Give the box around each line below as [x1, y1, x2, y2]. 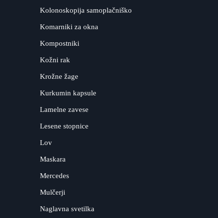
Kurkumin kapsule [40, 89, 97, 97]
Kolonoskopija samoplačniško [40, 6, 132, 14]
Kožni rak [40, 55, 71, 64]
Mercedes [40, 171, 70, 180]
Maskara [40, 155, 66, 163]
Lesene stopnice [40, 122, 89, 130]
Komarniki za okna [40, 22, 99, 31]
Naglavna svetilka [40, 204, 95, 213]
